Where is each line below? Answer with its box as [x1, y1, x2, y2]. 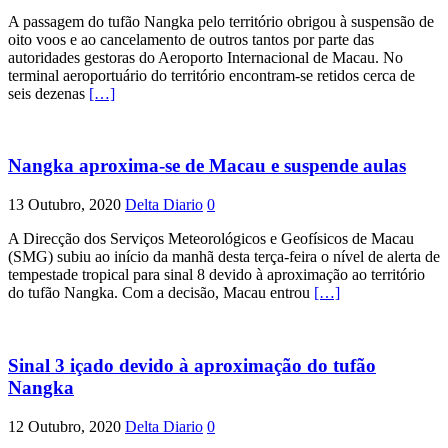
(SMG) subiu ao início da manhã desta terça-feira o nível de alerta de [8, 248, 440, 266]
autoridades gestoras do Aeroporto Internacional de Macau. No [8, 48, 403, 66]
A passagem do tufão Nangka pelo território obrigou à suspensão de [8, 12, 434, 30]
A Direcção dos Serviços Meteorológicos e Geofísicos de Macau [8, 230, 414, 248]
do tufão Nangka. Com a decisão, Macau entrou [8, 284, 314, 302]
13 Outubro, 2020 [8, 196, 121, 214]
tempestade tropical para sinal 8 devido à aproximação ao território [8, 266, 425, 284]
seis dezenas [8, 84, 89, 102]
